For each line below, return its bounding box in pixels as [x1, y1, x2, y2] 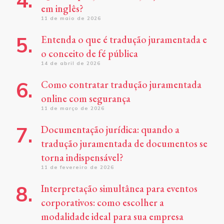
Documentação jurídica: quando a [41, 123, 179, 136]
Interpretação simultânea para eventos [41, 182, 197, 195]
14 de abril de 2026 [41, 60, 100, 67]
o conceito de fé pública [41, 47, 138, 60]
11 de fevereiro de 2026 [41, 164, 114, 171]
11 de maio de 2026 [41, 15, 101, 22]
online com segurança [41, 92, 130, 105]
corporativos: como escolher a [41, 196, 164, 209]
